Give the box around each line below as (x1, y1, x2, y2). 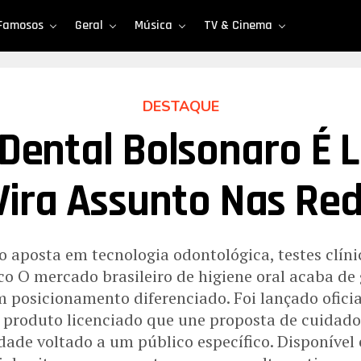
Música (135, 17, 172, 34)
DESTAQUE (142, 97, 219, 116)
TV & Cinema (204, 17, 272, 34)
